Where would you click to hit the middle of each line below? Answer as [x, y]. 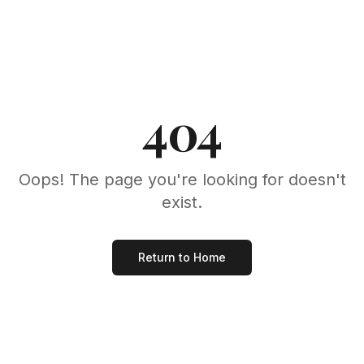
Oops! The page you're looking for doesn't [182, 179]
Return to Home [182, 257]
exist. [182, 202]
